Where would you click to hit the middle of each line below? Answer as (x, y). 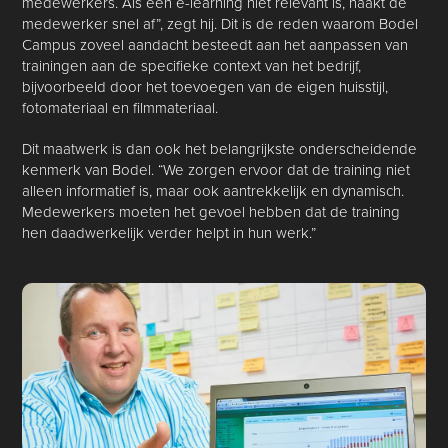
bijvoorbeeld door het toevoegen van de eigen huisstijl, (205, 87)
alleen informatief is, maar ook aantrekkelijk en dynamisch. (213, 191)
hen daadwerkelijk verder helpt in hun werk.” (169, 233)
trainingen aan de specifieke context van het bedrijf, (192, 66)
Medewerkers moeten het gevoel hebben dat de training (211, 212)
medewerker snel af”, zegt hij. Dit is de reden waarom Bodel (220, 24)
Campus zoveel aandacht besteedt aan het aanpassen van (215, 45)
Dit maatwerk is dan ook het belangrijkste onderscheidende (220, 149)
